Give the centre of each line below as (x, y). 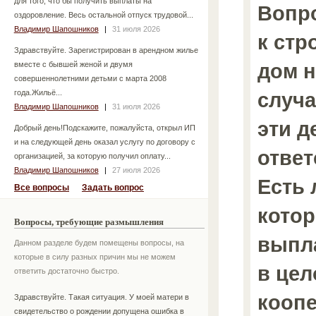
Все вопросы (42, 187)
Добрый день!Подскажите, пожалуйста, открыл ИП (104, 127)
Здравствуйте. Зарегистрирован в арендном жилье (106, 50)
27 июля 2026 (136, 170)
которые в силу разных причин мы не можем (95, 256)
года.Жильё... (38, 92)
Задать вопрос (113, 187)
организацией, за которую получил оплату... (92, 156)
